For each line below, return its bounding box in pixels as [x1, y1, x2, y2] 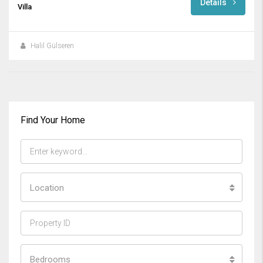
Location [30, 182, 64, 193]
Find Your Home [21, 114, 85, 126]
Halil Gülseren [31, 41, 74, 50]
